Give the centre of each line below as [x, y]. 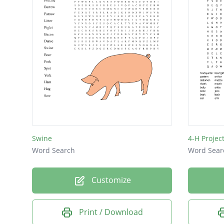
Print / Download [111, 212]
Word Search [53, 150]
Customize [110, 180]
